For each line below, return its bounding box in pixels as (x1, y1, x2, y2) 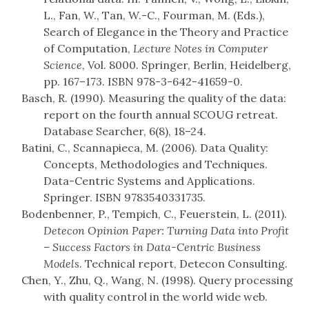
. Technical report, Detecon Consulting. (79, 257, 288, 271)
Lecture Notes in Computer (133, 41, 268, 56)
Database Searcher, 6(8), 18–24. (43, 124, 206, 139)
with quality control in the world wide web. (43, 290, 268, 304)
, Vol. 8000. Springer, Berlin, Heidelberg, (82, 58, 291, 72)
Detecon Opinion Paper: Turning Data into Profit (43, 223, 289, 238)
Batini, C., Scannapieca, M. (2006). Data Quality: (21, 141, 268, 155)
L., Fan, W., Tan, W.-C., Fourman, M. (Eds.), (43, 8, 265, 23)
